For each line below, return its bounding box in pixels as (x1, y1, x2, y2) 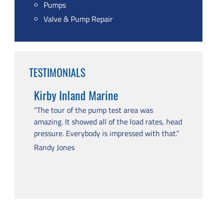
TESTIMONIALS (29, 64, 85, 80)
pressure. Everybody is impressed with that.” (34, 127, 179, 139)
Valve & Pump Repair (44, 13, 113, 25)
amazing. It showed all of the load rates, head (34, 116, 182, 127)
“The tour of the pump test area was (34, 104, 153, 116)
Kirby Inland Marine (34, 86, 118, 104)
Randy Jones (34, 141, 75, 153)
